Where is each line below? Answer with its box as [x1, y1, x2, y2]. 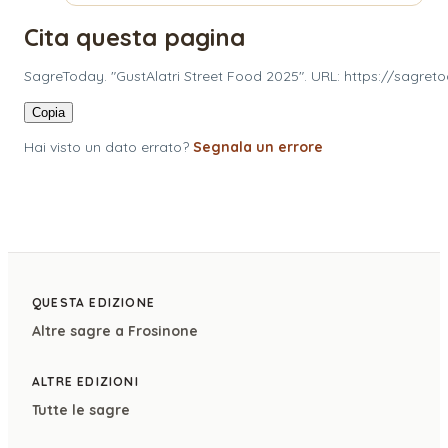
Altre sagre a [32, 321, 128, 340]
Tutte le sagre [32, 400, 130, 419]
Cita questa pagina [24, 21, 245, 52]
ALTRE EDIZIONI [32, 373, 139, 389]
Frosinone [128, 321, 198, 340]
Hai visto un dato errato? [24, 137, 189, 156]
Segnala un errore [193, 137, 323, 156]
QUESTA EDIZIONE [32, 294, 155, 310]
